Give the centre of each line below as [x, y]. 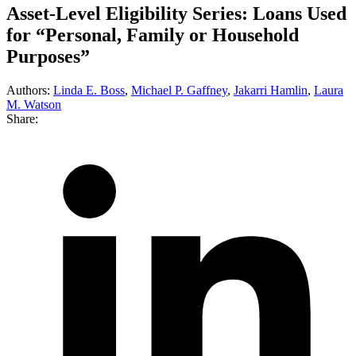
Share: [22, 118]
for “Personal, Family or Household [153, 35]
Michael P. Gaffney [179, 90]
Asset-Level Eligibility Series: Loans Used [176, 13]
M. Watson [34, 104]
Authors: [30, 90]
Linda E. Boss [89, 90]
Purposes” [48, 56]
